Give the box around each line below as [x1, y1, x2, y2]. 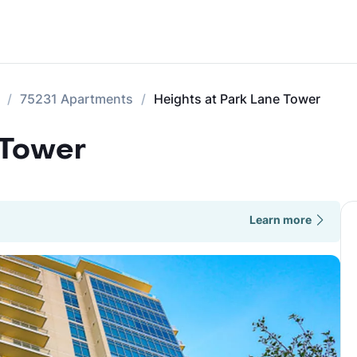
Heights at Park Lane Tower [154, 91, 320, 107]
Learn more [249, 213, 312, 226]
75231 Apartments [20, 91, 133, 107]
